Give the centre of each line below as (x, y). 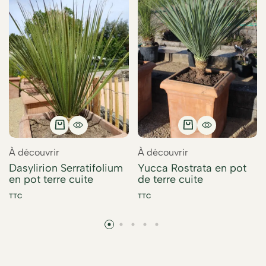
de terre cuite (170, 179)
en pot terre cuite (51, 179)
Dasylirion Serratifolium (66, 168)
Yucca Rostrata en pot (192, 168)
